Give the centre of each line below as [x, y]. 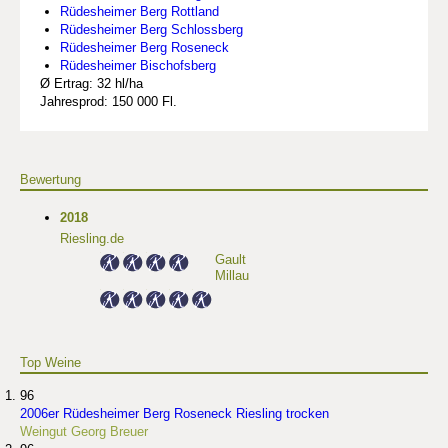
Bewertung [50, 180]
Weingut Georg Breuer [84, 432]
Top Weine [50, 363]
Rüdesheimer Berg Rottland [139, 12]
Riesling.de [92, 239]
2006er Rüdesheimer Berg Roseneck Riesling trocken [174, 414]
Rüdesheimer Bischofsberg [138, 66]
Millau [232, 276]
